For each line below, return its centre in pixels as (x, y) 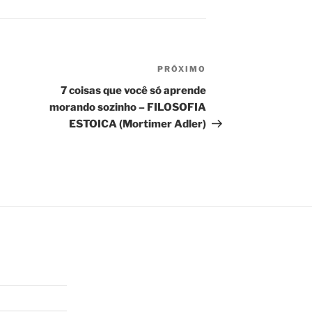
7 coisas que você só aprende (134, 91)
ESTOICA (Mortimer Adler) (138, 124)
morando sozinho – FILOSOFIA (128, 108)
